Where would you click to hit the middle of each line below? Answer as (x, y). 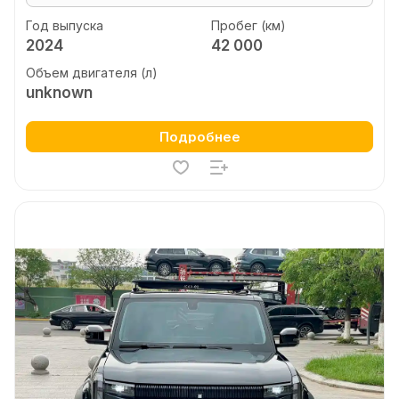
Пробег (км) (248, 25)
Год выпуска (65, 25)
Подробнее (199, 137)
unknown (59, 93)
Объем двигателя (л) (92, 73)
